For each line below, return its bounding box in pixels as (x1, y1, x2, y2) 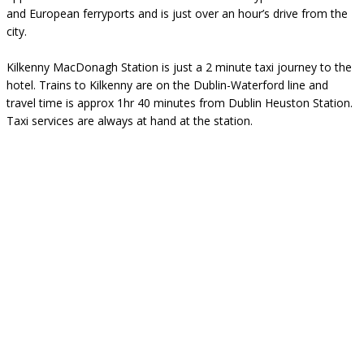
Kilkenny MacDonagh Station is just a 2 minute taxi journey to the (6, 59, 352, 76)
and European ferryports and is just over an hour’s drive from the (6, 6, 348, 22)
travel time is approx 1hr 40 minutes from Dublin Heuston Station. (6, 95, 353, 111)
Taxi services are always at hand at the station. (6, 113, 253, 129)
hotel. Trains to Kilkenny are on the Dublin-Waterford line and (6, 77, 328, 93)
